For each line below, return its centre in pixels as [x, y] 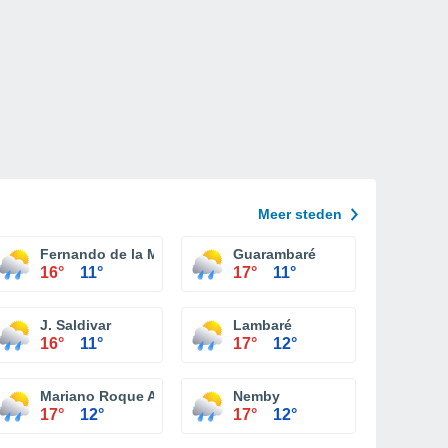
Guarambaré [274, 254]
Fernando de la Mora [110, 254]
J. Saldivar [75, 325]
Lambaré [262, 325]
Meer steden [300, 214]
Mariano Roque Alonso [118, 396]
